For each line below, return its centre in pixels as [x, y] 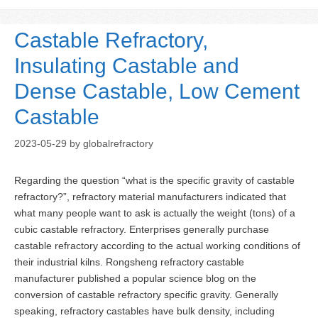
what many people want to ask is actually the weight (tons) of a [155, 213]
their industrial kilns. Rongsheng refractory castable [129, 262]
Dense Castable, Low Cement [157, 92]
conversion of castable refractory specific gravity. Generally [146, 295]
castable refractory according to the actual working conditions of [157, 246]
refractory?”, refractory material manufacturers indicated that [150, 197]
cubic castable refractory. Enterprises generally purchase [142, 230]
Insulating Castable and [127, 66]
